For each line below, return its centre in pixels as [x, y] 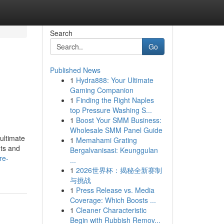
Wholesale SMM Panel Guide [116, 130]
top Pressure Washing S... [111, 110]
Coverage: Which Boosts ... [113, 200]
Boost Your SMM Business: [118, 120]
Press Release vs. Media [115, 190]
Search [61, 33]
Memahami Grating [106, 140]
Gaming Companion [101, 90]
